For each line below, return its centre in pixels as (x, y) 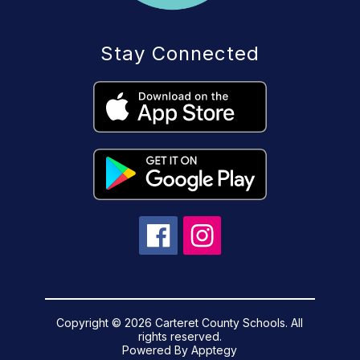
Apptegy (215, 350)
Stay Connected (180, 54)
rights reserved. (180, 336)
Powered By (157, 350)
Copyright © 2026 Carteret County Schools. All (180, 322)
